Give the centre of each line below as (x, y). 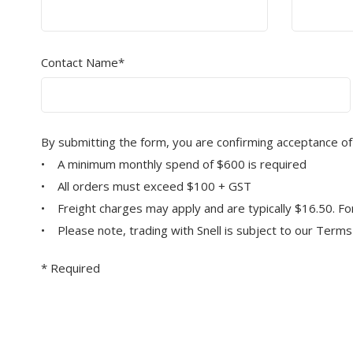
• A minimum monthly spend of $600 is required (174, 163)
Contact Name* (83, 62)
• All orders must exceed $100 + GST (146, 186)
